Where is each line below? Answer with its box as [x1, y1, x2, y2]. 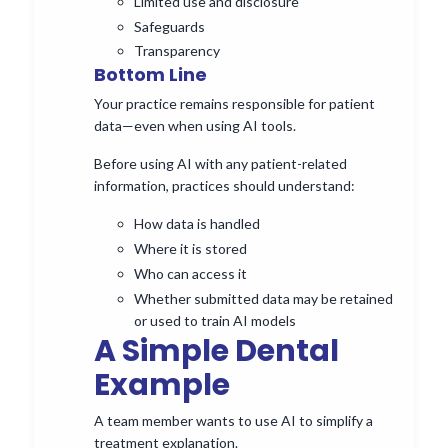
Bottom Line [94, 62, 207, 88]
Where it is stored [134, 239, 247, 257]
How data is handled [134, 215, 260, 233]
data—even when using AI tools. [94, 117, 296, 135]
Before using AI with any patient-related [94, 155, 347, 173]
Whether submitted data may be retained [134, 289, 393, 307]
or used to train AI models [134, 311, 296, 329]
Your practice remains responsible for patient [94, 95, 375, 113]
